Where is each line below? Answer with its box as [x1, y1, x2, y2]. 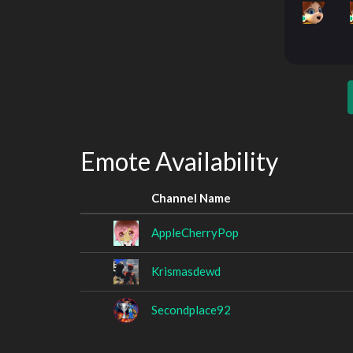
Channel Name [151, 190, 231, 205]
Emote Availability [80, 146, 278, 176]
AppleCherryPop [151, 225, 239, 240]
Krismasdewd [151, 263, 221, 278]
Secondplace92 [151, 302, 231, 317]
